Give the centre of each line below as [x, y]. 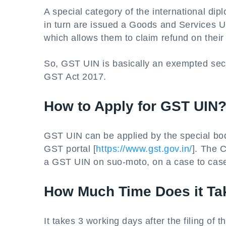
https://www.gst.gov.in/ [144, 149]
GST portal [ [70, 149]
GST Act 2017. [75, 77]
